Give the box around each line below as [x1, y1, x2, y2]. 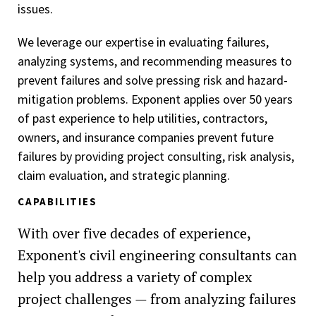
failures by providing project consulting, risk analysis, [18, 148, 294, 164]
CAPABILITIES [18, 195, 97, 209]
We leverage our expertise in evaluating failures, [18, 34, 269, 50]
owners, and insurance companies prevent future [18, 129, 274, 145]
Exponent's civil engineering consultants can [18, 245, 297, 265]
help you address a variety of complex [18, 267, 252, 287]
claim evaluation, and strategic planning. [18, 167, 230, 183]
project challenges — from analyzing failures [18, 289, 296, 309]
